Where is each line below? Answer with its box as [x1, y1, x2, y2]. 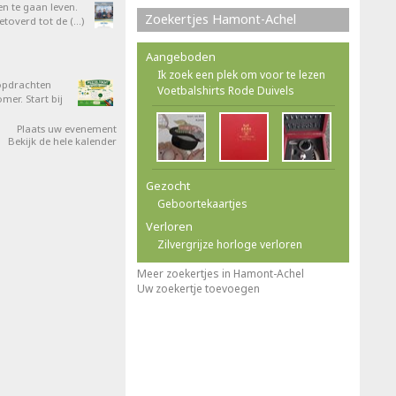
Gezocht [146, 178, 190, 194]
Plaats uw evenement [17, 122, 117, 135]
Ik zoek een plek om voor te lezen [157, 67, 325, 82]
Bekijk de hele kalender [8, 134, 117, 148]
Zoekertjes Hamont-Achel [145, 11, 296, 27]
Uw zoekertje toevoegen [137, 281, 260, 296]
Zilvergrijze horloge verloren [157, 237, 302, 252]
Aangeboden [146, 49, 216, 65]
